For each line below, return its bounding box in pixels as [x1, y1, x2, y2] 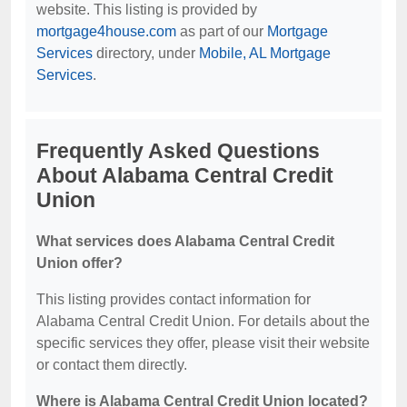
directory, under [93, 45, 199, 61]
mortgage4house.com [36, 24, 176, 39]
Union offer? [36, 255, 123, 271]
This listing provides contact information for [36, 292, 311, 307]
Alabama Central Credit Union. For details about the [36, 313, 370, 329]
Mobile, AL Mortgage [199, 45, 331, 61]
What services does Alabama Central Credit [36, 233, 334, 249]
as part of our [176, 24, 267, 39]
